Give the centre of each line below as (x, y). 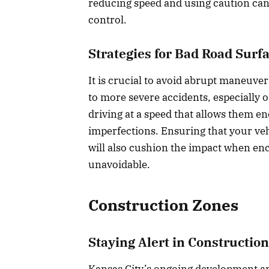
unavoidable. (119, 165)
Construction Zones (163, 205)
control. (107, 20)
